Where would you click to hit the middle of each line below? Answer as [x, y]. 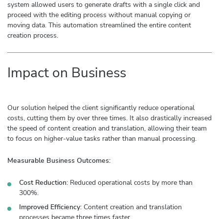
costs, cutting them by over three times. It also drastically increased [109, 118]
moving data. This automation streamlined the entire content [99, 25]
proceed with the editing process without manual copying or [99, 15]
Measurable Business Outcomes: [59, 161]
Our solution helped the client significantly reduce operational [101, 108]
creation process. [33, 36]
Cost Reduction [43, 183]
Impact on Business [67, 73]
